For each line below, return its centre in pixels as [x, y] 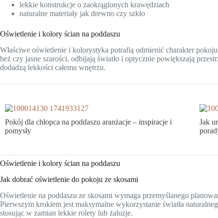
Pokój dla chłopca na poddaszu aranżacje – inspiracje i [88, 122]
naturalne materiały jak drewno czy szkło [82, 13]
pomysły [18, 130]
